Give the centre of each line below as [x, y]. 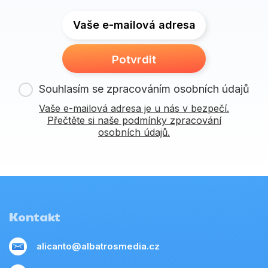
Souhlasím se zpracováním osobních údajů [144, 89]
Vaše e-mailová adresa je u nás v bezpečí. [134, 108]
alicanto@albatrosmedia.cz [98, 246]
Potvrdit [134, 59]
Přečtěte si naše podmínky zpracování [134, 120]
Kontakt [35, 217]
